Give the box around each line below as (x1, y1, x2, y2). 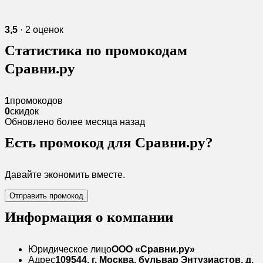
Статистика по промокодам (5, 42, 187, 58)
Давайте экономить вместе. (5, 170, 125, 180)
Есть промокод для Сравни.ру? (5, 134, 213, 150)
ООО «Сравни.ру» (112, 244, 195, 254)
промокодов (10, 96, 63, 106)
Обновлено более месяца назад (5, 117, 145, 127)
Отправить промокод (9, 191, 83, 200)
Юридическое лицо (28, 244, 112, 254)
